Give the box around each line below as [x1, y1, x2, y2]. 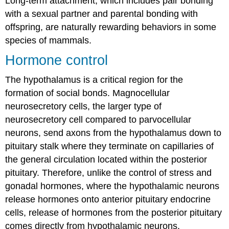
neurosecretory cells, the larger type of [5, 101, 162, 111]
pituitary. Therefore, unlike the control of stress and [5, 167, 212, 178]
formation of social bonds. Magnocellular [5, 87, 170, 98]
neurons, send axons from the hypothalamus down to [5, 127, 222, 138]
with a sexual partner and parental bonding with [5, 8, 198, 19]
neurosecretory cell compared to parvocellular [5, 114, 192, 125]
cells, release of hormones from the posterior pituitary [5, 207, 222, 218]
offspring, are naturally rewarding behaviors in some [5, 21, 217, 32]
